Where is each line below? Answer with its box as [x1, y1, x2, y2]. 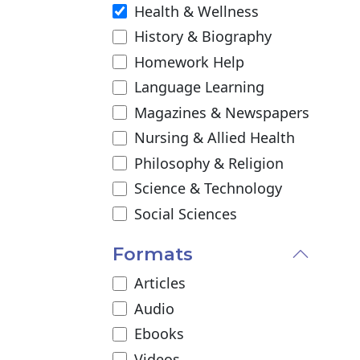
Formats [112, 243, 193, 266]
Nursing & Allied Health [133, 128, 295, 148]
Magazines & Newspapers [133, 102, 309, 122]
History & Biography [133, 27, 272, 47]
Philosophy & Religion [133, 153, 284, 173]
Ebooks [133, 324, 184, 344]
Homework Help [133, 51, 244, 72]
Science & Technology [133, 178, 282, 198]
